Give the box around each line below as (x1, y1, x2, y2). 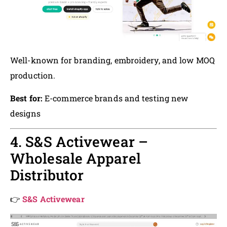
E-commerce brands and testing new (42, 92, 188, 103)
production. (10, 70, 56, 81)
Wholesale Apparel (10, 148, 141, 168)
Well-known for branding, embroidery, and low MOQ (10, 55, 215, 66)
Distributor (10, 165, 84, 184)
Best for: (10, 92, 43, 103)
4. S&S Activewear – (10, 132, 148, 151)
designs (10, 107, 41, 119)
